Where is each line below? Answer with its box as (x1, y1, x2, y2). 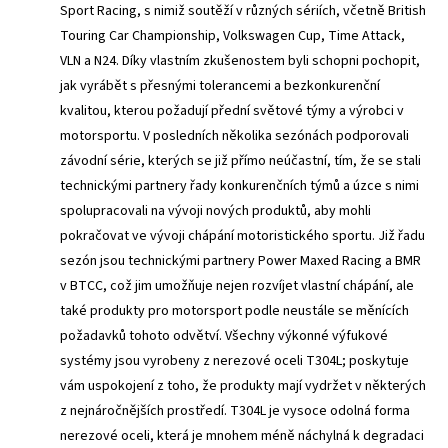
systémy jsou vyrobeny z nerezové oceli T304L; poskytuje (60, 350, 409, 371)
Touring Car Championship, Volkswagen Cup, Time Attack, (60, 25, 405, 46)
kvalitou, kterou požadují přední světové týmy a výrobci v (60, 100, 404, 121)
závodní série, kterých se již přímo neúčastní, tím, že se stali (60, 150, 421, 171)
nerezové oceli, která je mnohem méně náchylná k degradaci (60, 425, 424, 446)
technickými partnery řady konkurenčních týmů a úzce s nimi (60, 175, 419, 196)
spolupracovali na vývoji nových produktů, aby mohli (60, 200, 371, 221)
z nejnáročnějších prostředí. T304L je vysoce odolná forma (60, 400, 410, 421)
